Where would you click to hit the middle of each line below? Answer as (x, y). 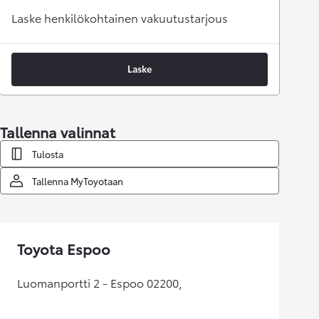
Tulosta (48, 154)
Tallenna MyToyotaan (78, 181)
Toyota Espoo (64, 249)
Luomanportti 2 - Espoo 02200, (100, 282)
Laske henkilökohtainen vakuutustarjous (120, 17)
